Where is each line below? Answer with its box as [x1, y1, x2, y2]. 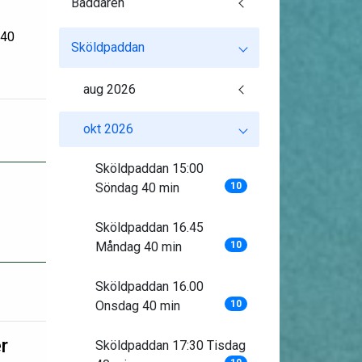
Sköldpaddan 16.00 [95, 279, 204, 294]
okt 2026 [82, 121, 133, 137]
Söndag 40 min [95, 180, 179, 196]
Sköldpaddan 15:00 [95, 161, 204, 176]
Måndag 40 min [95, 239, 182, 255]
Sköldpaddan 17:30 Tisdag [95, 338, 246, 353]
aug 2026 [82, 82, 136, 97]
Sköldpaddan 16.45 [95, 220, 204, 235]
